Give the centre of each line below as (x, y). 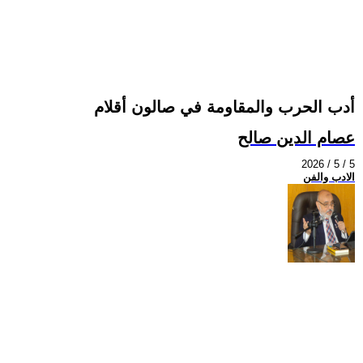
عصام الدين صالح (296, 137)
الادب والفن (329, 177)
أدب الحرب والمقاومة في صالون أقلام (224, 107)
